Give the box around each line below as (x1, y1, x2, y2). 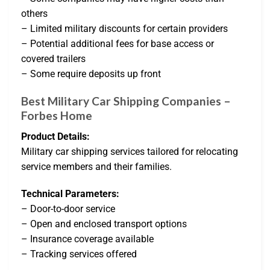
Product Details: (21, 130, 90, 142)
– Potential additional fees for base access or (21, 38, 214, 50)
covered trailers (21, 53, 86, 65)
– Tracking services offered (21, 248, 137, 260)
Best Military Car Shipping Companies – (21, 93, 231, 108)
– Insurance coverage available (21, 233, 154, 245)
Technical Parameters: (21, 188, 119, 200)
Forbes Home (21, 108, 92, 122)
